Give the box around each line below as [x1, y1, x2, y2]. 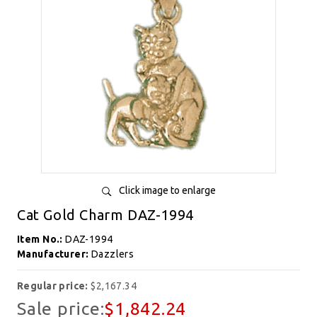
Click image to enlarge [118, 185, 216, 196]
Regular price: [17, 280, 91, 292]
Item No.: [17, 234, 66, 245]
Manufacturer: [17, 248, 91, 260]
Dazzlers [91, 248, 134, 260]
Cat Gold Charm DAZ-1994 [17, 207, 194, 223]
